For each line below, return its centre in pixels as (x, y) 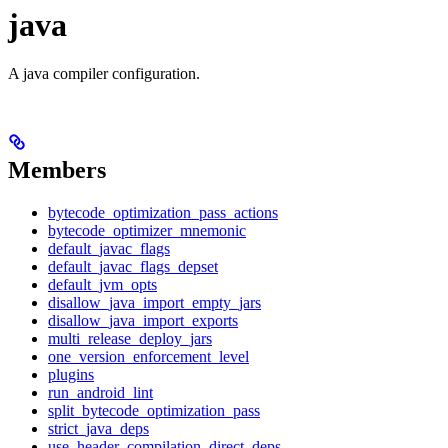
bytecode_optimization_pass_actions (163, 213)
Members (57, 170)
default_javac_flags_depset (133, 267)
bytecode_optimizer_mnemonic (147, 231)
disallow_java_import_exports (143, 321)
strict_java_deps (98, 429)
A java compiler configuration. (104, 74)
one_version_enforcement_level (148, 357)
